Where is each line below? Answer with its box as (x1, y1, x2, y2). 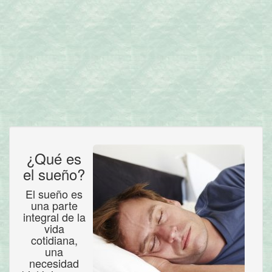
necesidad (29, 255, 79, 271)
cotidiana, (30, 232, 78, 248)
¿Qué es (27, 148, 81, 169)
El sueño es (25, 186, 83, 202)
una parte (30, 197, 78, 213)
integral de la (22, 209, 86, 225)
